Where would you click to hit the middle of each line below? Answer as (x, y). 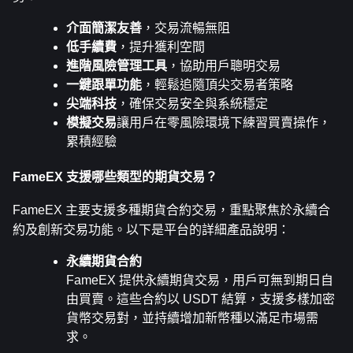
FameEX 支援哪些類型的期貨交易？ (115, 177)
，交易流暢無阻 (186, 28)
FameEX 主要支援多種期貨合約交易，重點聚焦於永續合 (171, 210)
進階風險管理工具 (117, 65)
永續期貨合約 (104, 262)
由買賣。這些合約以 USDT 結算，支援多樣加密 (201, 299)
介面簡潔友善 (104, 28)
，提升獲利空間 (161, 46)
